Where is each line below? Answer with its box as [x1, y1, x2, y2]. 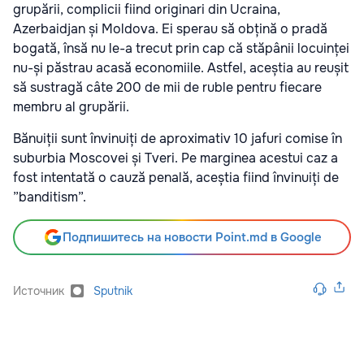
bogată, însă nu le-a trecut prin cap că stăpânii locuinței [13, 40, 349, 58]
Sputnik [93, 284, 132, 299]
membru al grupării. [13, 98, 132, 116]
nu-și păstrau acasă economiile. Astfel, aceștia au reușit [13, 59, 349, 77]
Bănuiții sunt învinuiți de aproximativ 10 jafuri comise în [13, 130, 342, 148]
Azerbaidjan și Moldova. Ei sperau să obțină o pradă [13, 20, 327, 38]
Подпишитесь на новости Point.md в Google [62, 229, 322, 246]
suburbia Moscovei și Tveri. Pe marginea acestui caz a [13, 149, 338, 167]
